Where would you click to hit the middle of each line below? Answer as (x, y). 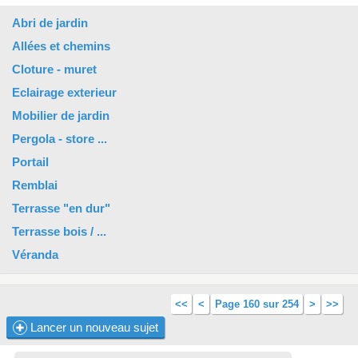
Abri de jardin (50, 23)
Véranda (35, 255)
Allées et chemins (61, 46)
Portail (30, 162)
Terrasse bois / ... (59, 231)
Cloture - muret (54, 69)
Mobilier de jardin (61, 115)
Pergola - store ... (60, 139)
